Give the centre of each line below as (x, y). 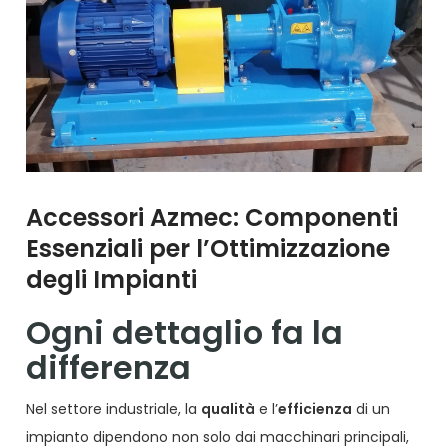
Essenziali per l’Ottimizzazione (208, 249)
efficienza (315, 409)
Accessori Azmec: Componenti (212, 218)
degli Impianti (112, 280)
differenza (109, 368)
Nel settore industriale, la (114, 409)
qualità (228, 409)
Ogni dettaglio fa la (185, 333)
